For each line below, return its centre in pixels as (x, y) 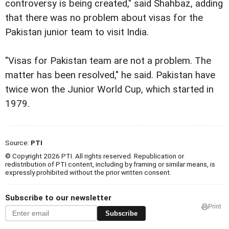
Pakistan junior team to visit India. (77, 32)
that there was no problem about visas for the (104, 18)
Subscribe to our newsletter (58, 198)
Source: (18, 143)
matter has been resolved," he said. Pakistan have (110, 75)
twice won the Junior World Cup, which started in (109, 90)
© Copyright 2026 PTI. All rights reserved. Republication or (95, 156)
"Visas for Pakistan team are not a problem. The (108, 61)
